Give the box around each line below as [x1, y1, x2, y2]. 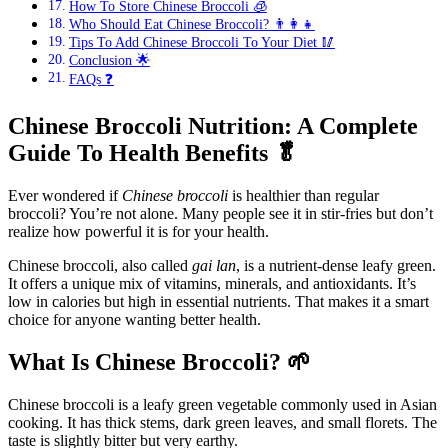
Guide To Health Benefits [8, 139, 274, 166]
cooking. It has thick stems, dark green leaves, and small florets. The [8, 413, 437, 431]
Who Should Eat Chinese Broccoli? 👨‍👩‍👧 [68, 16, 315, 32]
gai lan [192, 256, 236, 274]
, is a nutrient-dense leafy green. [236, 256, 436, 274]
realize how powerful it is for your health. [8, 222, 269, 240]
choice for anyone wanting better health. [8, 310, 261, 328]
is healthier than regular [228, 186, 379, 204]
